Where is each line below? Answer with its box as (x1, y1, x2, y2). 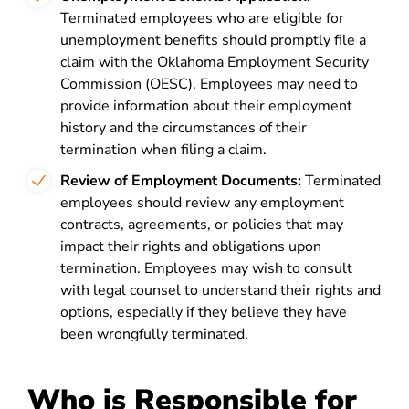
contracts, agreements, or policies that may (60, 215, 343, 235)
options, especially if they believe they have (60, 302, 347, 322)
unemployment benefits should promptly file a (60, 30, 366, 50)
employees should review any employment (60, 193, 344, 213)
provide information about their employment (60, 96, 352, 116)
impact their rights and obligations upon (60, 236, 321, 257)
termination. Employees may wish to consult (60, 258, 352, 278)
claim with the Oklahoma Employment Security (60, 52, 369, 72)
